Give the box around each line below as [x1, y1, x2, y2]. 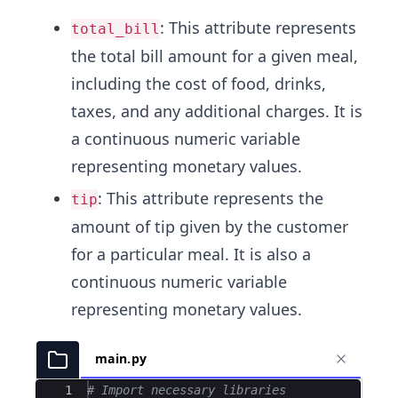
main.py [95, 349, 147, 367]
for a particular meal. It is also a [71, 243, 311, 265]
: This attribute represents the [98, 187, 323, 209]
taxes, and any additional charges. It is [71, 99, 362, 122]
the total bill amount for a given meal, [71, 44, 358, 67]
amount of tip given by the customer [71, 215, 348, 237]
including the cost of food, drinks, [71, 72, 326, 94]
